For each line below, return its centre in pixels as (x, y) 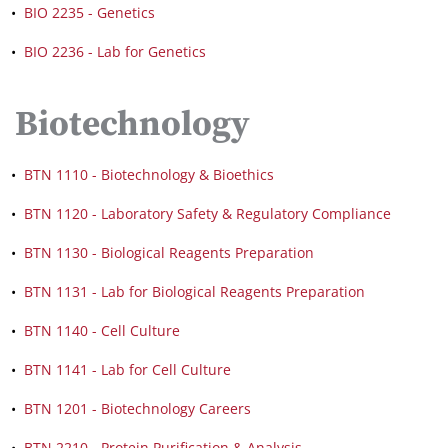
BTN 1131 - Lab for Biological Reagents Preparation (194, 291)
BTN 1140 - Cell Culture (102, 330)
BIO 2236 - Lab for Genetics (115, 51)
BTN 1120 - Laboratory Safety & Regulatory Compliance (207, 213)
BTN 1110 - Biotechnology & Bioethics (149, 174)
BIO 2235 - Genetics (89, 12)
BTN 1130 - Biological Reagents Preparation (169, 252)
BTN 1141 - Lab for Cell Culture (127, 369)
